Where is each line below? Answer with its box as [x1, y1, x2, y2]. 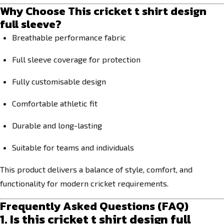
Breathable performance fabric [12, 32, 126, 42]
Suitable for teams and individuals [12, 142, 134, 152]
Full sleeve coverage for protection [12, 54, 140, 64]
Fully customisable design [12, 76, 106, 86]
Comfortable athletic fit [12, 98, 97, 108]
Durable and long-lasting [12, 120, 102, 130]
